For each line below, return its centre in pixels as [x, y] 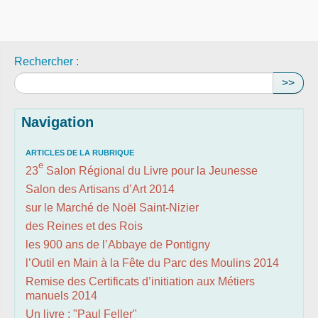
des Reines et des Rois [84, 226]
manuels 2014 [61, 296]
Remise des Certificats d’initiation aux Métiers [140, 282]
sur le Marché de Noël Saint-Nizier [112, 208]
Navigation [57, 122]
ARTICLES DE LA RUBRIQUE [80, 153]
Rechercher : [46, 62]
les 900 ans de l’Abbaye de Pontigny [118, 245]
